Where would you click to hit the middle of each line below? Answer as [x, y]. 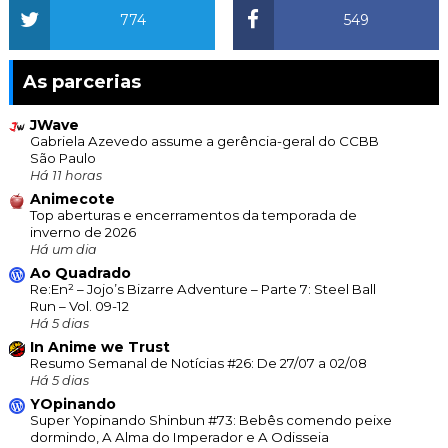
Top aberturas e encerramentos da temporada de [193, 215]
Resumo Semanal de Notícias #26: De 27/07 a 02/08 [198, 363]
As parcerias [81, 82]
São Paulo [62, 158]
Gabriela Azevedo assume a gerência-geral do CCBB [204, 141]
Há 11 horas [65, 176]
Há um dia [63, 250]
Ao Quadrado [80, 273]
